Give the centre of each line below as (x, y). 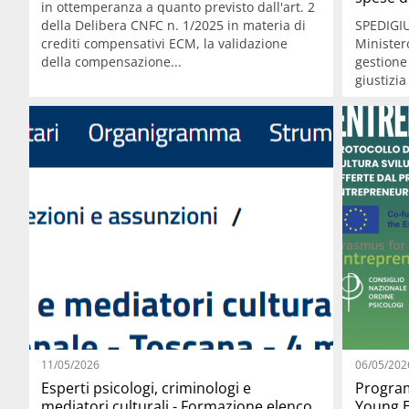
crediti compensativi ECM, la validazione (165, 43)
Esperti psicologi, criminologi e (147, 388)
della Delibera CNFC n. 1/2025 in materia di (174, 25)
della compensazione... (112, 62)
